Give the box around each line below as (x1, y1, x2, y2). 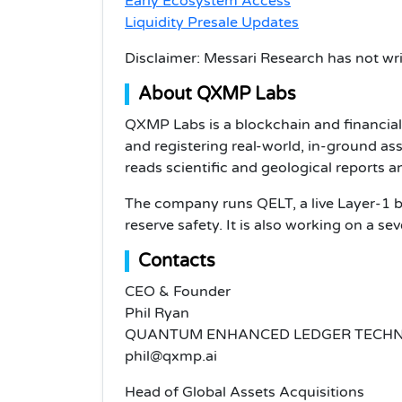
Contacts (138, 249, 215, 272)
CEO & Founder (125, 282, 231, 301)
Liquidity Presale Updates (125, 13, 299, 31)
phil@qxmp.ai (125, 346, 217, 365)
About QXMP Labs (138, 83, 296, 105)
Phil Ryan (125, 303, 189, 322)
